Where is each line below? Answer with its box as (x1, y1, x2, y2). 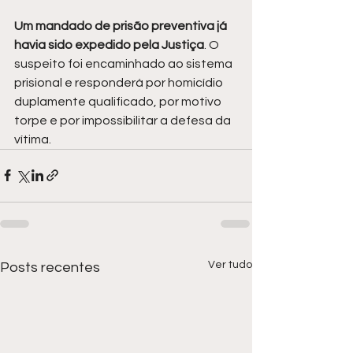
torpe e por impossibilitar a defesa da (14, 113, 233, 127)
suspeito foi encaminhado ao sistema (14, 57, 235, 70)
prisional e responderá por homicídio (14, 76, 225, 89)
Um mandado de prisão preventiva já (14, 19, 229, 32)
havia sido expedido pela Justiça (14, 38, 204, 51)
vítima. (14, 132, 51, 146)
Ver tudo (208, 258, 252, 270)
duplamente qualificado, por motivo (14, 95, 224, 108)
